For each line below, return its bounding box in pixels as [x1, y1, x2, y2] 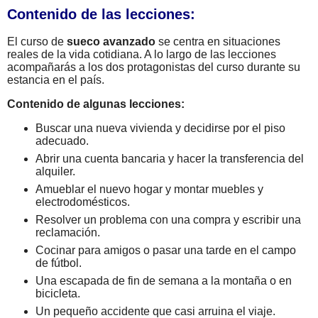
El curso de [7, 35, 67, 48]
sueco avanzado [67, 35, 155, 48]
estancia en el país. [7, 74, 104, 86]
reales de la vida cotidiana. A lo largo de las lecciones [7, 48, 276, 60]
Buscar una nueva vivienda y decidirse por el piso [35, 122, 285, 134]
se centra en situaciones [155, 35, 280, 48]
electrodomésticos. [35, 196, 130, 208]
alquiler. [35, 165, 75, 177]
